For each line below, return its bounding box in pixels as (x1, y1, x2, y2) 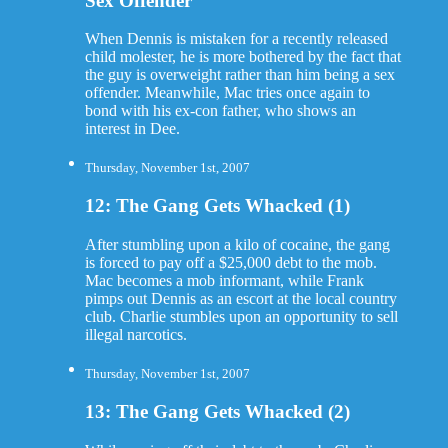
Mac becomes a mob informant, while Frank (84, 271, 364, 289)
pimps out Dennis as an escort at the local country (84, 289, 397, 307)
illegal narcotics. (84, 325, 187, 343)
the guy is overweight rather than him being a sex (84, 66, 395, 84)
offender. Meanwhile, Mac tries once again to (84, 84, 370, 102)
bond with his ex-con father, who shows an (84, 102, 356, 120)
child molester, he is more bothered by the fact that (84, 48, 401, 66)
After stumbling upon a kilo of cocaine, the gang (84, 235, 390, 253)
